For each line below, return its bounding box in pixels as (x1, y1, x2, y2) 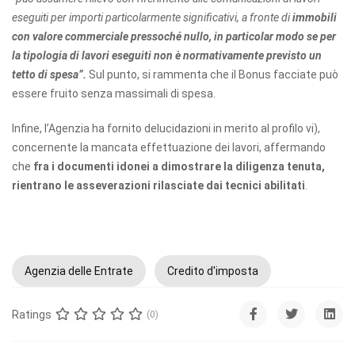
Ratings (12, 307, 52, 321)
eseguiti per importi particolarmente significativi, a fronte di (12, 11, 292, 25)
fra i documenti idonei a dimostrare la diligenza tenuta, (33, 160, 325, 174)
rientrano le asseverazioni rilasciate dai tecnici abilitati (12, 179, 305, 193)
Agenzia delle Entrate (25, 265, 133, 278)
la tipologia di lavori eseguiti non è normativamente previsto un (12, 49, 322, 63)
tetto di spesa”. (12, 68, 89, 82)
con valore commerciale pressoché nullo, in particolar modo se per (12, 30, 336, 44)
